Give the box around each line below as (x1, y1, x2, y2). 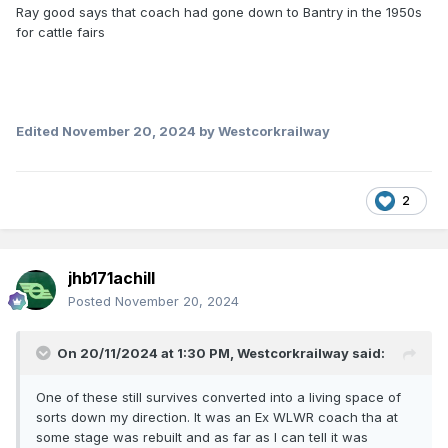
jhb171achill (68, 268, 155, 289)
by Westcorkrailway (196, 123, 330, 140)
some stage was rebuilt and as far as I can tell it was (36, 429, 368, 446)
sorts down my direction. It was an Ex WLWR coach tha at (36, 409, 398, 426)
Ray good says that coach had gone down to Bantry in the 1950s (16, 4, 422, 21)
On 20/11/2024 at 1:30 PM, (57, 345, 237, 362)
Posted (68, 293, 115, 310)
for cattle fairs (16, 24, 109, 41)
